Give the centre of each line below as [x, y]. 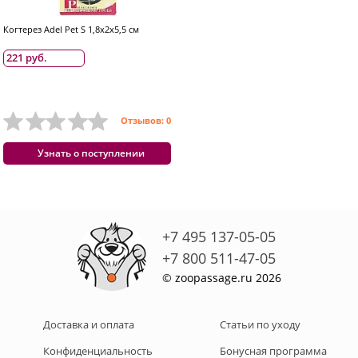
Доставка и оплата [88, 324]
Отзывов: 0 [146, 121]
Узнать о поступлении [91, 153]
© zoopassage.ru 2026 [221, 278]
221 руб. [27, 58]
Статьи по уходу [261, 324]
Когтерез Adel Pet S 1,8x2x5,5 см [71, 29]
